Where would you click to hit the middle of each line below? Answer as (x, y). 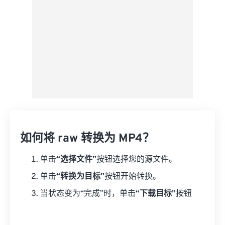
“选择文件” (76, 160)
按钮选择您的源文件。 (137, 160)
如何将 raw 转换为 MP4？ (87, 139)
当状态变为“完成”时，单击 (88, 194)
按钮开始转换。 (133, 177)
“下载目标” (156, 194)
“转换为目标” (80, 177)
